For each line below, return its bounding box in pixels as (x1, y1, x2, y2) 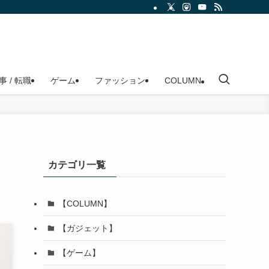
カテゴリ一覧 (48, 160, 106, 170)
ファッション (94, 76, 145, 85)
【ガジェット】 (58, 223, 117, 233)
